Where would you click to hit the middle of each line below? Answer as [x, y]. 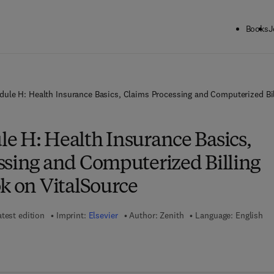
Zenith [172, 215]
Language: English [229, 215]
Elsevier [103, 215]
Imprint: [72, 215]
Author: [143, 215]
